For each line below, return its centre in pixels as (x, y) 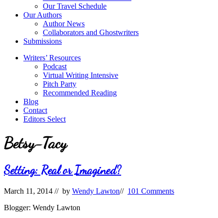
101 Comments (151, 191)
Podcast (55, 66)
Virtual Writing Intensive (81, 75)
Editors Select (45, 119)
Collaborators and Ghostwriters (91, 32)
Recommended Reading (80, 93)
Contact (35, 110)
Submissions (43, 41)
